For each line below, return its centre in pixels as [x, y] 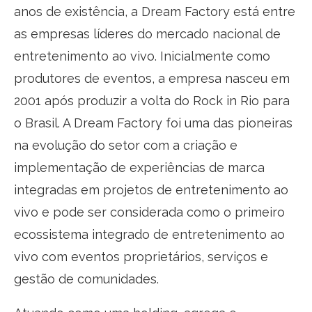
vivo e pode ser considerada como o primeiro [149, 212]
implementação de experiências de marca [139, 167]
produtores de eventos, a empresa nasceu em [152, 78]
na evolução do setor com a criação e [126, 145]
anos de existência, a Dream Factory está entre [155, 11]
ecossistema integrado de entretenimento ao [149, 234]
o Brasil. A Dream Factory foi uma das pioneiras [153, 123]
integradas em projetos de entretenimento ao [151, 189]
